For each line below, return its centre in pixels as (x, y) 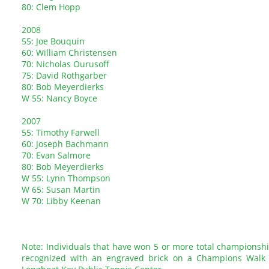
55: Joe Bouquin (53, 41)
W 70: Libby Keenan (61, 201)
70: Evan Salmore (56, 155)
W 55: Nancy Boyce (59, 98)
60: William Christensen (69, 53)
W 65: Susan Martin (61, 189)
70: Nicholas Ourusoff (65, 64)
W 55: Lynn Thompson (66, 178)
